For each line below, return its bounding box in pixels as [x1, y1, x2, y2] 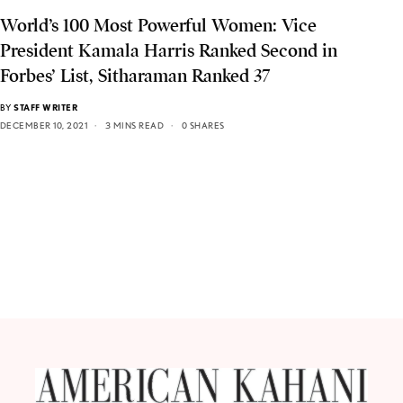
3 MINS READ [104, 120, 165, 131]
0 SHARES [181, 120, 225, 131]
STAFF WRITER [13, 102, 78, 113]
